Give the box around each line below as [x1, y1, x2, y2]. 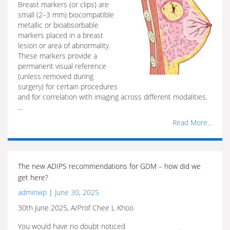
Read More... [172, 118, 212, 127]
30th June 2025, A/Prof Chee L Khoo [18, 203, 133, 213]
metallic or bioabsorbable [18, 20, 99, 30]
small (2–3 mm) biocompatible [18, 10, 114, 20]
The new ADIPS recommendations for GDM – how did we [18, 161, 201, 171]
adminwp [18, 187, 47, 197]
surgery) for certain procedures [18, 82, 118, 91]
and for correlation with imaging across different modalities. [18, 92, 207, 102]
